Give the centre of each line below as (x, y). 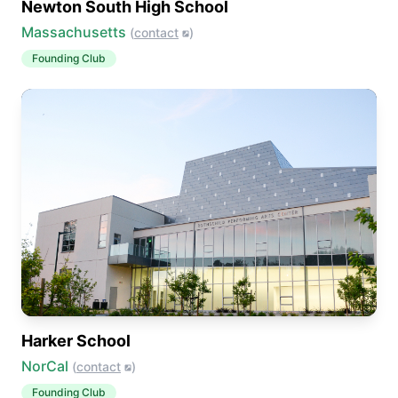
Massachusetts (74, 32)
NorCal (45, 366)
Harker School (76, 341)
